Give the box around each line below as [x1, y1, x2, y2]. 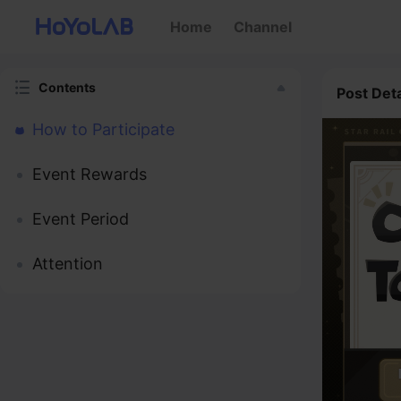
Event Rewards [32, 165, 147, 183]
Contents [38, 80, 96, 95]
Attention [32, 254, 103, 273]
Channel [234, 18, 292, 36]
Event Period [32, 209, 129, 228]
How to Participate [32, 120, 175, 139]
